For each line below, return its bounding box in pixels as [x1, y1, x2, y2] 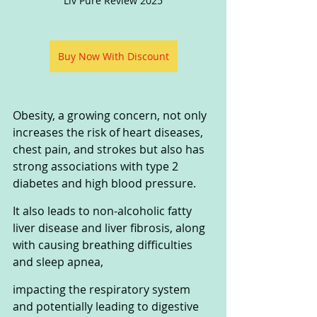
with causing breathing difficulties [13, 236, 195, 253]
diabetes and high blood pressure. [13, 175, 199, 191]
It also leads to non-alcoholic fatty [13, 202, 195, 219]
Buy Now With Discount [57, 49, 169, 63]
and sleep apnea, [13, 253, 106, 270]
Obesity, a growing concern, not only [13, 107, 209, 123]
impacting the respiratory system [13, 281, 193, 297]
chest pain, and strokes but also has [13, 141, 207, 157]
